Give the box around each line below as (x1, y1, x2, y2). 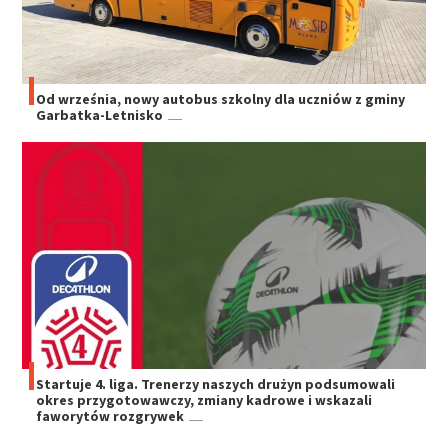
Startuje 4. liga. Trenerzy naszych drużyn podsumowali (36, 374, 396, 393)
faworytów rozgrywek (36, 406, 185, 425)
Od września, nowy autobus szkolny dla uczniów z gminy (36, 90, 406, 109)
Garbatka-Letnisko (36, 106, 164, 125)
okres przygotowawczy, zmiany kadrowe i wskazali (36, 390, 373, 409)
